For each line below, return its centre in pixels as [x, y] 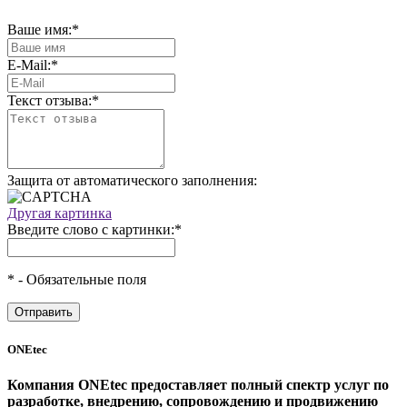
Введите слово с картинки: [91, 230]
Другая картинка [60, 213]
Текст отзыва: [50, 101]
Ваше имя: [40, 30]
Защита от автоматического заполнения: [132, 181]
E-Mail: [29, 65]
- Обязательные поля [80, 280]
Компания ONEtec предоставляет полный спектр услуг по [198, 384]
